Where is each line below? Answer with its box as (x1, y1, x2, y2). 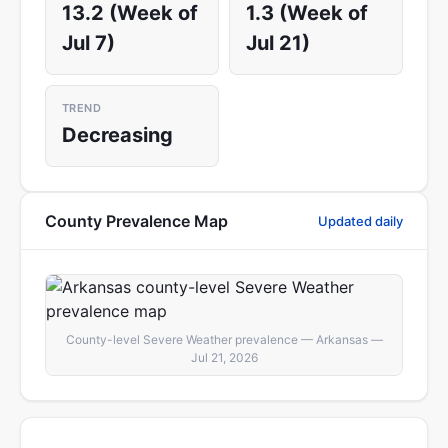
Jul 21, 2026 (190, 350, 258, 365)
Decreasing (62, 123, 173, 147)
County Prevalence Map (45, 211, 228, 231)
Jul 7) (62, 31, 115, 55)
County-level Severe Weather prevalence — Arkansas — (65, 332, 383, 347)
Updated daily (318, 212, 403, 229)
